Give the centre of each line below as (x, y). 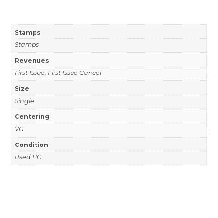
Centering (32, 117)
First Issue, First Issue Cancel (58, 73)
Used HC (28, 157)
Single (24, 101)
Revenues (32, 60)
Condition (31, 145)
